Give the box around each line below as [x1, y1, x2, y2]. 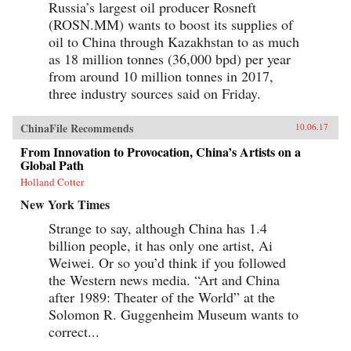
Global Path [20, 155, 84, 174]
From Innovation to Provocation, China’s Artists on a [20, 142, 301, 161]
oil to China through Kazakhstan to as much [49, 31, 299, 51]
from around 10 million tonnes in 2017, [49, 66, 273, 85]
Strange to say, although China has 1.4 [49, 218, 267, 237]
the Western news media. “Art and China [49, 270, 280, 289]
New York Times [20, 194, 110, 213]
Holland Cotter [20, 174, 84, 189]
